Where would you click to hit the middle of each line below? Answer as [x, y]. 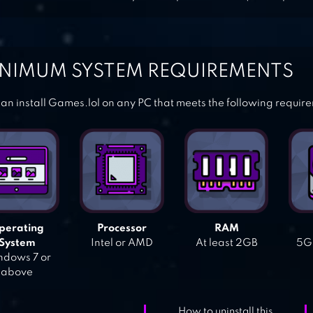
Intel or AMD [122, 243]
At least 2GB [226, 243]
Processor [122, 229]
